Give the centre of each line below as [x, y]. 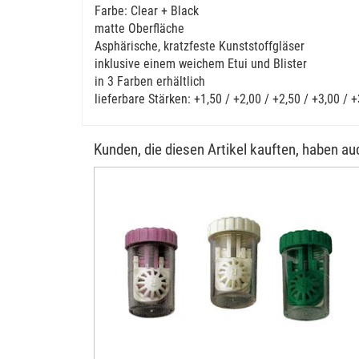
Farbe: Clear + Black [147, 11]
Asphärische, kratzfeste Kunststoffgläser [200, 46]
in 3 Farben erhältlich [150, 81]
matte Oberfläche [139, 28]
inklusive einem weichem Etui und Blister [201, 64]
